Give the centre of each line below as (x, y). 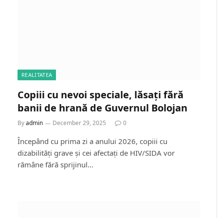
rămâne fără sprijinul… (55, 164)
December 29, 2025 (79, 123)
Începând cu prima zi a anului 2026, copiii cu (92, 141)
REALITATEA (37, 74)
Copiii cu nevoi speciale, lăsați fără (100, 94)
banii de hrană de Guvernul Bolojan (102, 108)
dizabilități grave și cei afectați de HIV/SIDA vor (96, 153)
